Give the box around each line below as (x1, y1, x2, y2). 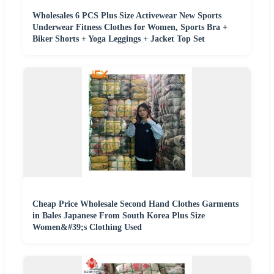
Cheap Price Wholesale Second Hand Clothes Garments (32, 199, 239, 209)
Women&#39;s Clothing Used (32, 222, 142, 232)
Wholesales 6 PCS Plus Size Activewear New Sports (32, 10, 221, 20)
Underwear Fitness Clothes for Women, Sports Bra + (32, 22, 228, 32)
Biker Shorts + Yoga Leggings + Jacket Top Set (32, 34, 205, 43)
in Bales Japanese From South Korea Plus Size (32, 210, 205, 220)
